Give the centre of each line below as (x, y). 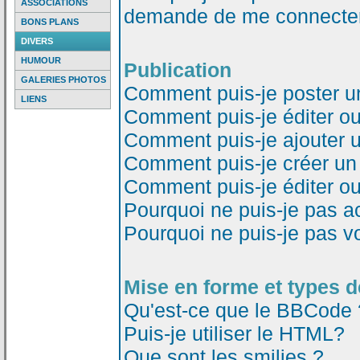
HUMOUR (41, 60)
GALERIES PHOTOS (63, 80)
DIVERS (37, 41)
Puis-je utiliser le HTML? (234, 333)
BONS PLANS (50, 22)
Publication (178, 70)
